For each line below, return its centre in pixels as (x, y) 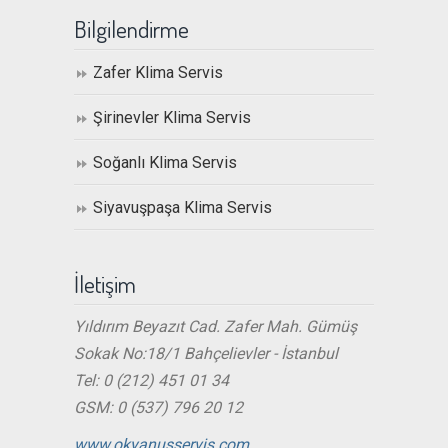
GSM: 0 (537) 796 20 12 (158, 408)
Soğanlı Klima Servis (165, 163)
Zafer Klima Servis (158, 73)
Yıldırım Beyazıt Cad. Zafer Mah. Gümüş (215, 327)
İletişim (105, 284)
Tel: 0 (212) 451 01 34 (151, 381)
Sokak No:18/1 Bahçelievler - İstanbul (206, 354)
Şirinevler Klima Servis (172, 118)
